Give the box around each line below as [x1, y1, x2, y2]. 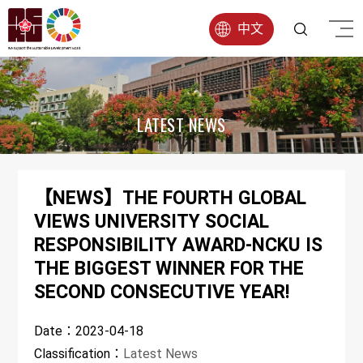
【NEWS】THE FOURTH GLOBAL [34, 187, 307, 209]
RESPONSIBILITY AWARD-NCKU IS [34, 234, 323, 256]
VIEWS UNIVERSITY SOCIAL [34, 211, 270, 233]
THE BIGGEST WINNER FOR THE [34, 258, 305, 280]
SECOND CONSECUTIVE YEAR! [34, 281, 290, 303]
